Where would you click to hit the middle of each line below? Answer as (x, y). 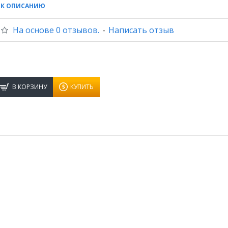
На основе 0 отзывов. (56, 30)
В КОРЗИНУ (30, 87)
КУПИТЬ (82, 87)
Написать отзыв (141, 30)
